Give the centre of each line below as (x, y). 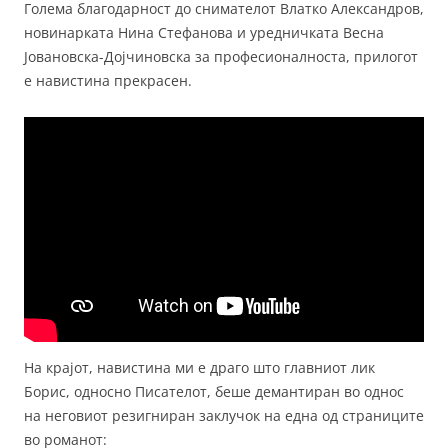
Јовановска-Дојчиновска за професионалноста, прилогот (221, 57)
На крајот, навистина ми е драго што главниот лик (199, 368)
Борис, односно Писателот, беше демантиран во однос (214, 392)
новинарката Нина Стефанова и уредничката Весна (204, 33)
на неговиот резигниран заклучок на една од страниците (224, 416)
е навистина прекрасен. (108, 81)
